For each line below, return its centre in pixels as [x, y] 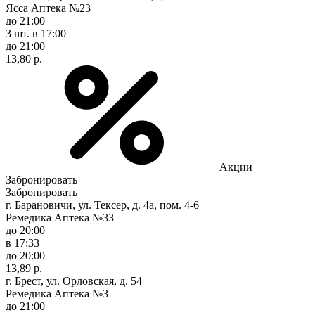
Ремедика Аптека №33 [60, 217]
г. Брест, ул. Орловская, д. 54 [74, 281]
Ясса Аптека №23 [48, 8]
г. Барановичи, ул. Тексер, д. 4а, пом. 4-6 [102, 205]
